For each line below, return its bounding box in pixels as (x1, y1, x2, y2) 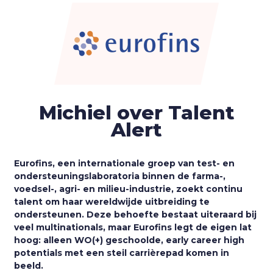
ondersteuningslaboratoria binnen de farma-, (14, 170, 226, 182)
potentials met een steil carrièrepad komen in (14, 247, 230, 258)
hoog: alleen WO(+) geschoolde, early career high (14, 234, 245, 246)
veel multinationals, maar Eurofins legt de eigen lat (14, 221, 252, 233)
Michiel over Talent (38, 101, 235, 124)
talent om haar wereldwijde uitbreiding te (14, 196, 210, 207)
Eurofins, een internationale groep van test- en (14, 157, 235, 169)
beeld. (14, 260, 44, 271)
